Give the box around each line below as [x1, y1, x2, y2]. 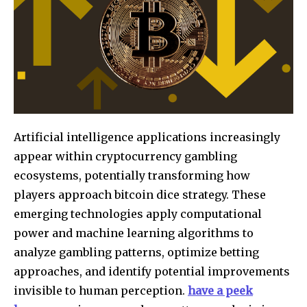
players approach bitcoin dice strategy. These [14, 187, 266, 201]
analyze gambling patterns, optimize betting [14, 245, 259, 259]
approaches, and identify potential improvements [14, 264, 290, 278]
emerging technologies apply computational [14, 206, 262, 221]
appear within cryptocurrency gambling [14, 149, 237, 163]
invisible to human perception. [14, 283, 188, 297]
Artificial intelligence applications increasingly [14, 130, 280, 144]
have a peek [188, 283, 253, 297]
